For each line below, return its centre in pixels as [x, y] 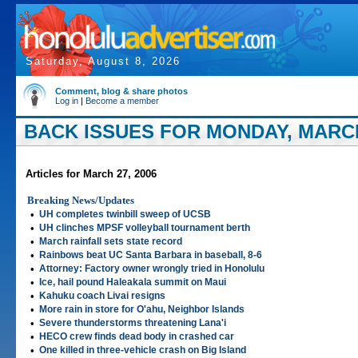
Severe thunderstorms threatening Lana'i [133, 323]
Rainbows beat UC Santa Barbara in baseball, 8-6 [151, 255]
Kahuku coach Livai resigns [102, 296]
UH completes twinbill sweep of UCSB [125, 214]
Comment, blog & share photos [121, 91]
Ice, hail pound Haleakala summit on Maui [133, 282]
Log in [67, 101]
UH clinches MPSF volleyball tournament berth [145, 228]
